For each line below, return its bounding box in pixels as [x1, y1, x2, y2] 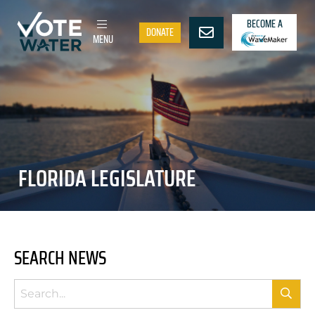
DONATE [146, 24, 174, 40]
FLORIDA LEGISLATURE [18, 161, 196, 196]
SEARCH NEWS [14, 243, 106, 272]
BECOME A [246, 15, 283, 32]
